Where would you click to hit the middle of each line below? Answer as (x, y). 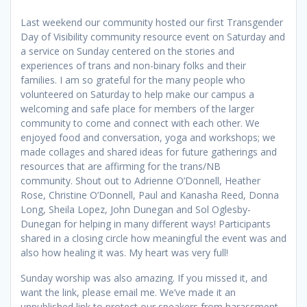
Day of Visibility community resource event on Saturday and (153, 36)
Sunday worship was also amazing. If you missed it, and (144, 278)
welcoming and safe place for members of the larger (137, 108)
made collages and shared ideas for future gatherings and (149, 151)
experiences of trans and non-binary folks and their (133, 65)
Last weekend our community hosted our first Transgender (152, 22)
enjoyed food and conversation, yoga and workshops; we (148, 137)
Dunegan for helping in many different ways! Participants (146, 223)
